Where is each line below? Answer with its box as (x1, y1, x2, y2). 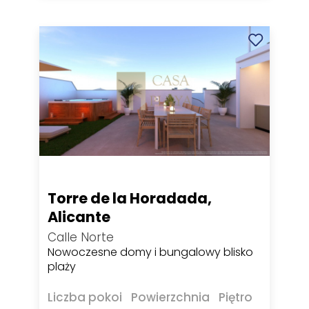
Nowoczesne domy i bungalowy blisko (48, 243, 254, 260)
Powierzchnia (131, 288, 210, 306)
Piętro (218, 288, 252, 306)
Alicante (48, 206, 111, 227)
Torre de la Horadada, (48, 188, 212, 208)
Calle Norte (48, 228, 114, 246)
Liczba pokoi (48, 288, 123, 306)
